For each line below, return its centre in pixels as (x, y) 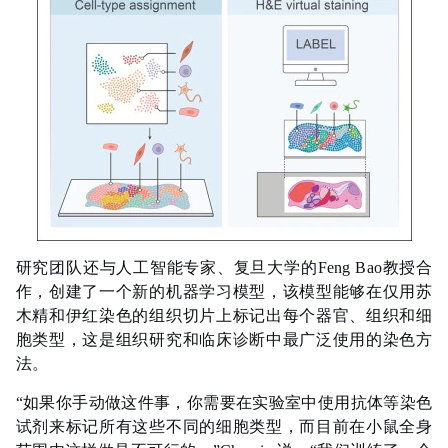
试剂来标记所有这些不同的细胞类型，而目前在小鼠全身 (224, 427)
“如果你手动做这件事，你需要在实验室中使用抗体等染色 (224, 403)
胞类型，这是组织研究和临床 (124, 340)
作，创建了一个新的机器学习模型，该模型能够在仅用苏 (224, 292)
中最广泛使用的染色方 (349, 340)
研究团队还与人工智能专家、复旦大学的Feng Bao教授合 (224, 268)
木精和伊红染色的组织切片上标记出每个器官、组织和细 (224, 316)
